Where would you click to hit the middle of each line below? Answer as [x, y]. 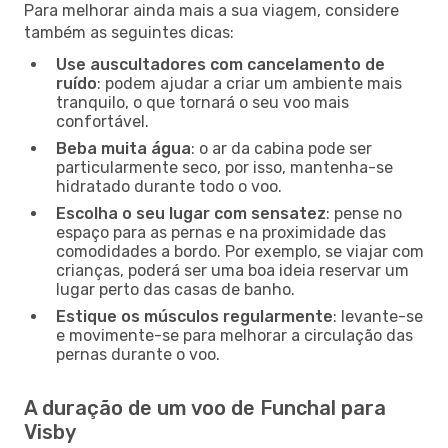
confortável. [102, 121]
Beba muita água [123, 148]
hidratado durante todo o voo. [169, 186]
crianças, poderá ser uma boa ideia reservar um [232, 270]
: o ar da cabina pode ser [281, 148]
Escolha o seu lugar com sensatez [191, 213]
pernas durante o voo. [138, 354]
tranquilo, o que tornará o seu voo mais [202, 102]
